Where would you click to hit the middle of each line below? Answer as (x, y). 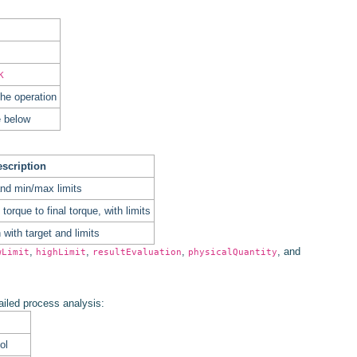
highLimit (61, 251)
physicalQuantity (233, 251)
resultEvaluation (137, 251)
